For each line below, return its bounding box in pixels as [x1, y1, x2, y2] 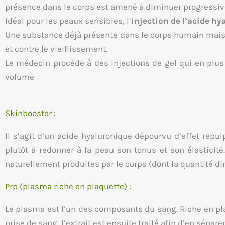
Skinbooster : [5, 108, 56, 119]
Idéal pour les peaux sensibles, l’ [5, 16, 131, 26]
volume [5, 72, 34, 82]
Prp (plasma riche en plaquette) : [5, 181, 131, 192]
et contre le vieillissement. [5, 44, 107, 54]
